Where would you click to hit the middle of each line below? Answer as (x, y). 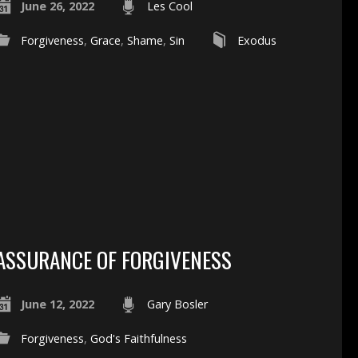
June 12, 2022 (57, 304)
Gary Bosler (177, 304)
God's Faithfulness (138, 338)
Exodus (257, 40)
